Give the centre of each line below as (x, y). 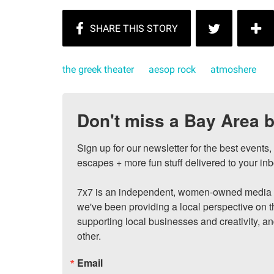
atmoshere (233, 70)
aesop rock (172, 70)
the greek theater (98, 70)
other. (89, 236)
